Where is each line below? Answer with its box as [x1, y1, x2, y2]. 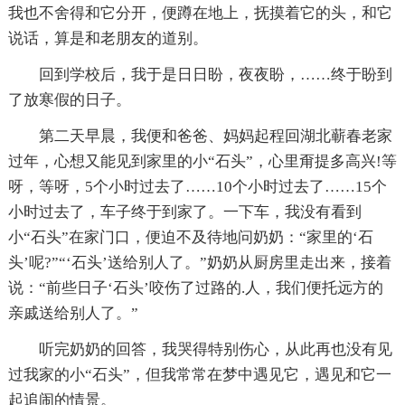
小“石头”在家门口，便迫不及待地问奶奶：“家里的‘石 [7, 228, 373, 246]
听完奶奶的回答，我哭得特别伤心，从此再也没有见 [38, 340, 392, 358]
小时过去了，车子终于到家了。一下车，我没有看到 [7, 202, 362, 221]
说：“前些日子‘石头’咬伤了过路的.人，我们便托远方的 [7, 278, 383, 297]
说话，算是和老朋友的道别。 [7, 29, 208, 47]
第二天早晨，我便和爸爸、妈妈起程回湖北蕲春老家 [38, 127, 392, 145]
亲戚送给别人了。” [7, 304, 138, 322]
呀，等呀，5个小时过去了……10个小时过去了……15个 [7, 177, 387, 195]
